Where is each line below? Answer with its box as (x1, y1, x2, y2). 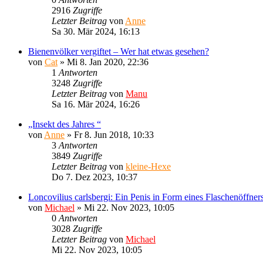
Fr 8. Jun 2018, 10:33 (74, 129, 154, 140)
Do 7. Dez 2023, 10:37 (52, 171, 137, 182)
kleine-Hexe (126, 161, 171, 171)
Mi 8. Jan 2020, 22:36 (67, 56, 149, 67)
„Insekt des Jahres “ (28, 119, 101, 129)
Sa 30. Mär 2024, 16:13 (52, 26, 140, 36)
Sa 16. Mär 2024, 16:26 (52, 99, 140, 109)
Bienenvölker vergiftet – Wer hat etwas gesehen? (28, 46, 209, 56)
